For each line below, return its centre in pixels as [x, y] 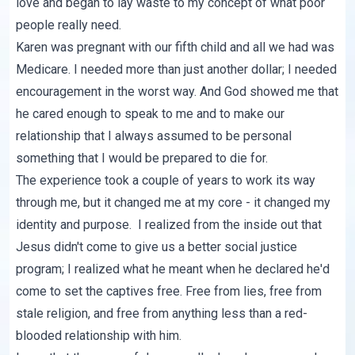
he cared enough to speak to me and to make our [151, 114]
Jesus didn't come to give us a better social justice [157, 247]
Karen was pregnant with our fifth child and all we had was [176, 48]
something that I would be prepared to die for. [142, 158]
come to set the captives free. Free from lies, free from [169, 292]
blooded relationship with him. [99, 336]
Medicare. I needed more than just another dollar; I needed [177, 70]
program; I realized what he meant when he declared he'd [173, 269]
